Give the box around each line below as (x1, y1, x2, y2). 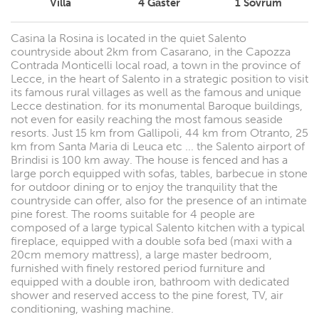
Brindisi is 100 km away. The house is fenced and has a (11, 152, 288, 167)
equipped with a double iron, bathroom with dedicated (11, 274, 289, 288)
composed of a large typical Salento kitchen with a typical (11, 220, 305, 234)
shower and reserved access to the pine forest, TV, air (11, 288, 283, 302)
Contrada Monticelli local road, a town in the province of (11, 58, 300, 72)
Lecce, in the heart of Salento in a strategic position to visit (11, 71, 308, 85)
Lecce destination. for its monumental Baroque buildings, (11, 98, 303, 113)
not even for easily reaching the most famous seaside (11, 112, 283, 126)
